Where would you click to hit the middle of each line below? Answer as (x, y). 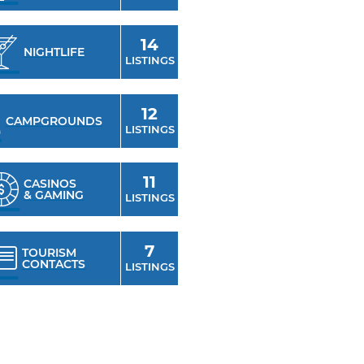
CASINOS (50, 184)
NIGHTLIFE (54, 52)
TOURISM (50, 252)
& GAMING (54, 195)
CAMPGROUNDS (54, 121)
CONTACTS (54, 264)
